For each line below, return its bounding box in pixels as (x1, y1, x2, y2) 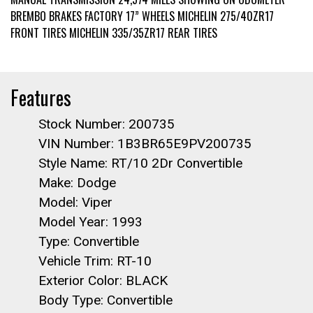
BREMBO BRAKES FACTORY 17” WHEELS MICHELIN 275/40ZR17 (10, 8, 274, 24)
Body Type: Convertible (38, 292, 173, 308)
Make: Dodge (38, 175, 116, 191)
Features (10, 83, 71, 112)
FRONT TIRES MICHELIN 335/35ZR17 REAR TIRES (10, 24, 217, 41)
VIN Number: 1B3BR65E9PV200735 (38, 136, 252, 152)
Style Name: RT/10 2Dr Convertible (38, 155, 242, 171)
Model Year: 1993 (38, 214, 143, 230)
